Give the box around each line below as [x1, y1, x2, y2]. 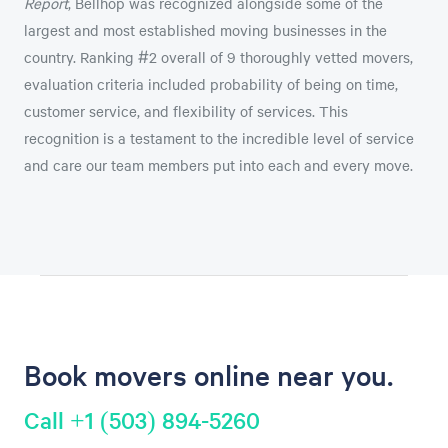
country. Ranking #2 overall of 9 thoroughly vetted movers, [24, 47, 413, 68]
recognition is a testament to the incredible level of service [24, 128, 414, 149]
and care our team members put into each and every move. [24, 155, 413, 176]
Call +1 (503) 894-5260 [24, 405, 260, 436]
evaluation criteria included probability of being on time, [24, 74, 398, 95]
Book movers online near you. [24, 357, 393, 394]
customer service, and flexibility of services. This [24, 101, 348, 122]
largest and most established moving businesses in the [24, 20, 387, 41]
